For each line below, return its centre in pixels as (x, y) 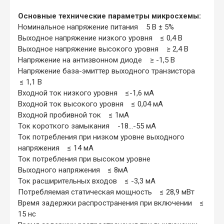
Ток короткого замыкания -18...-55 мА (87, 126)
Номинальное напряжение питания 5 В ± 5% (96, 27)
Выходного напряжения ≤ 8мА (73, 170)
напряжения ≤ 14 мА (56, 148)
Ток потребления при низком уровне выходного (101, 137)
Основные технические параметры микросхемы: (109, 16)
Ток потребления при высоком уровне (84, 159)
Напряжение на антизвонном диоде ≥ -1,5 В (96, 60)
